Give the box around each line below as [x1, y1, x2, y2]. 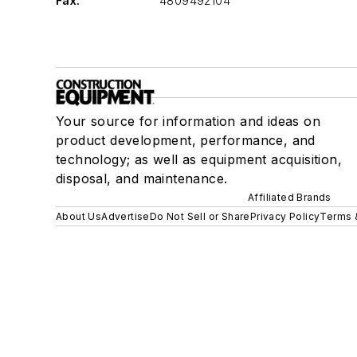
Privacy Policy [249, 210, 320, 222]
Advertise [101, 210, 150, 222]
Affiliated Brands [248, 191, 331, 203]
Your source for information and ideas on [56, 113, 320, 129]
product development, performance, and [56, 132, 316, 148]
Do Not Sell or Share [149, 210, 250, 222]
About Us [56, 210, 102, 222]
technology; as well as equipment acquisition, [56, 151, 342, 167]
